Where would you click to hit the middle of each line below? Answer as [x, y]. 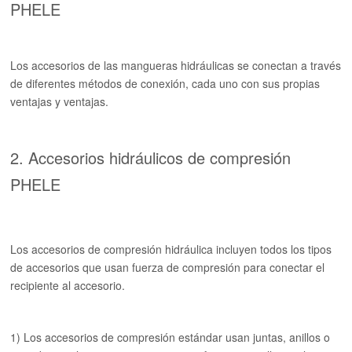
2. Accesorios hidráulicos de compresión [151, 158]
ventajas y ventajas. [60, 101]
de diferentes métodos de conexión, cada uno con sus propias [165, 83]
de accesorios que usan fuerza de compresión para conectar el [168, 267]
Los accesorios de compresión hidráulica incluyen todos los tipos [171, 249]
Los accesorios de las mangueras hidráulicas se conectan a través [176, 65]
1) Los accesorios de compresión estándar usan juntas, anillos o [170, 337]
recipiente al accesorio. [68, 285]
